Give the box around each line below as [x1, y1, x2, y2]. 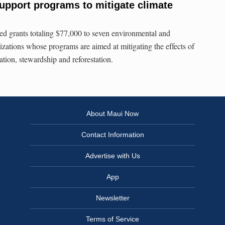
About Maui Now [86, 109, 139, 118]
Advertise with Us [85, 152, 140, 160]
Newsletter [95, 194, 130, 202]
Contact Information [81, 131, 144, 139]
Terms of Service [86, 215, 139, 223]
